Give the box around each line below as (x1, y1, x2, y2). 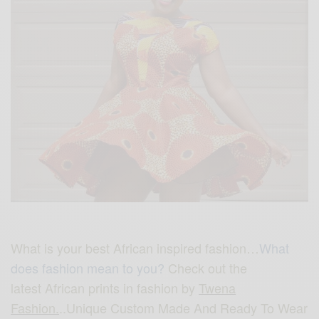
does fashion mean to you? (11, 258, 169, 278)
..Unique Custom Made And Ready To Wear (59, 298, 308, 318)
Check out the (168, 258, 248, 278)
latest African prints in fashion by (11, 278, 199, 298)
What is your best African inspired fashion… (11, 239, 260, 258)
